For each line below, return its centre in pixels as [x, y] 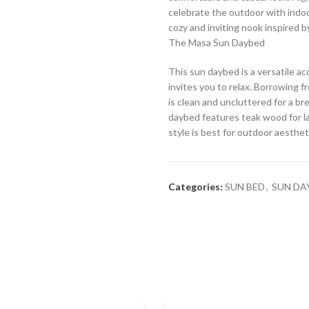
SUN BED [245, 187]
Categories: [196, 187]
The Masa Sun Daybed [217, 42]
